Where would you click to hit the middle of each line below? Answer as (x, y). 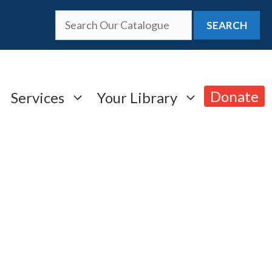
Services (38, 97)
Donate (234, 96)
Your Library (137, 97)
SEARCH (227, 25)
